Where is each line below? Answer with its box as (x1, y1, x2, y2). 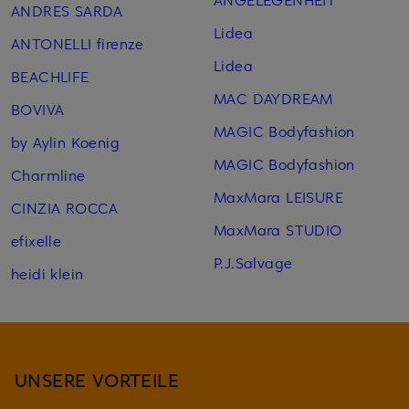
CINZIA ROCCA (11, 196, 119, 217)
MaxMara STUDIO (213, 218, 342, 239)
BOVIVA (11, 98, 65, 119)
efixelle (11, 229, 62, 250)
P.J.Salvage (213, 251, 293, 272)
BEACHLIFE (11, 65, 89, 86)
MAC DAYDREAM (213, 87, 333, 108)
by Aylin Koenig (11, 131, 120, 152)
